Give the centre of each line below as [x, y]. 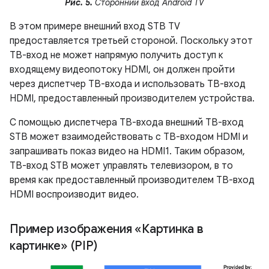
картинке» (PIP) [55, 246]
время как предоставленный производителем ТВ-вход [132, 180]
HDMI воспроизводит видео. [74, 195]
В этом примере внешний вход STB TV [95, 27]
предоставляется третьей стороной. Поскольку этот [131, 41]
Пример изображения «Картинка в [107, 229]
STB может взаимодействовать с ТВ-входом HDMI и [129, 137]
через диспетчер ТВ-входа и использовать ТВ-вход [128, 84]
